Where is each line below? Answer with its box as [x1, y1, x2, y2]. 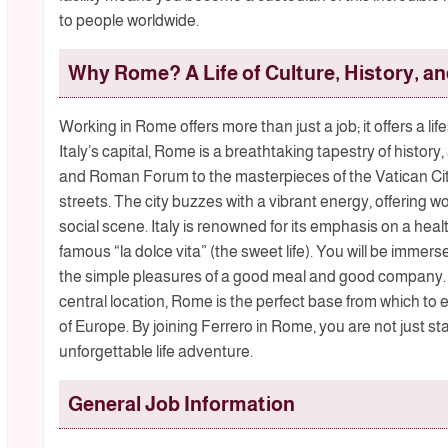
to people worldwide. [58, 12, 199, 30]
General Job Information [67, 393, 295, 416]
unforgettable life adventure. [58, 343, 253, 361]
